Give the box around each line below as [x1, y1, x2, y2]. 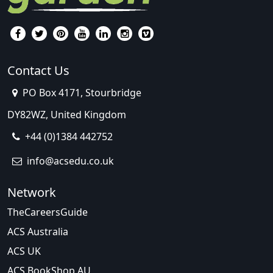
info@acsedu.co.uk [27, 154, 114, 168]
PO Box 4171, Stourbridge [23, 86, 141, 99]
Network [7, 184, 56, 200]
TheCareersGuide [7, 205, 88, 219]
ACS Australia [7, 225, 68, 238]
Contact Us [7, 62, 69, 79]
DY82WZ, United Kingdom [7, 108, 126, 121]
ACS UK [7, 244, 41, 258]
